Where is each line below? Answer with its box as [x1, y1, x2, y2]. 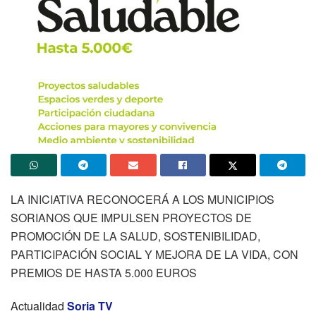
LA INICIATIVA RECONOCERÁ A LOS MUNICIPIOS [11, 191, 274, 208]
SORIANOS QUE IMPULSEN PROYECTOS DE [11, 209, 252, 226]
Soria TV [67, 298, 113, 315]
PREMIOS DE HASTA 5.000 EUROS [11, 265, 197, 281]
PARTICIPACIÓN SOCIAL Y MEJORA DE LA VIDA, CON [11, 246, 298, 263]
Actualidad [11, 298, 64, 315]
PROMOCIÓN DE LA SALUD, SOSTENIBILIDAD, [11, 228, 260, 245]
